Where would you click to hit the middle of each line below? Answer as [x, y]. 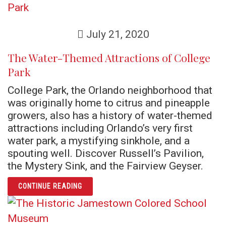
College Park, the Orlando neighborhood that [110, 90]
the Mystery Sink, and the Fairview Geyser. [105, 166]
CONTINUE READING [50, 186]
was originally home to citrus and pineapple [109, 103]
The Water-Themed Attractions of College [109, 58]
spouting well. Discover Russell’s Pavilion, [106, 153]
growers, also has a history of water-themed [110, 115]
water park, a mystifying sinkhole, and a [99, 140]
